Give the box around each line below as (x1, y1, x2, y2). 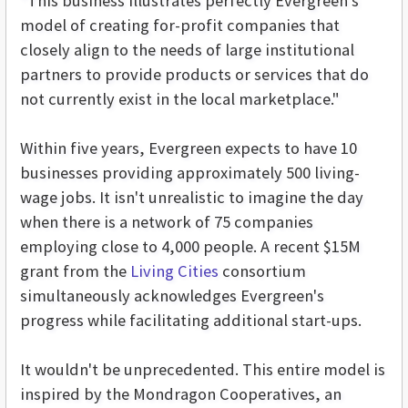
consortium (219, 260, 306, 282)
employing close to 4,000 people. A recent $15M (20, 236, 361, 258)
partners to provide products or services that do (20, 64, 369, 86)
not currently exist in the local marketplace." (20, 88, 340, 110)
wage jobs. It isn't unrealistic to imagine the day (20, 187, 363, 209)
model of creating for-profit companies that (20, 15, 340, 36)
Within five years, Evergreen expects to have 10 (20, 138, 357, 159)
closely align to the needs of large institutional (20, 39, 354, 61)
